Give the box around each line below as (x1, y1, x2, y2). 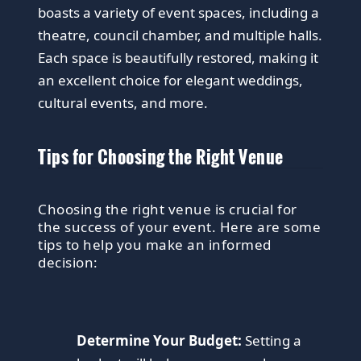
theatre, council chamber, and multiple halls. (38, 25, 323, 44)
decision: (38, 252, 98, 272)
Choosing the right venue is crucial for (38, 199, 297, 218)
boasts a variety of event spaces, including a (38, 2, 320, 22)
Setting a (242, 330, 302, 350)
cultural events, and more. (38, 93, 209, 112)
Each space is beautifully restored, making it (38, 48, 319, 67)
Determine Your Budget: (77, 330, 243, 350)
